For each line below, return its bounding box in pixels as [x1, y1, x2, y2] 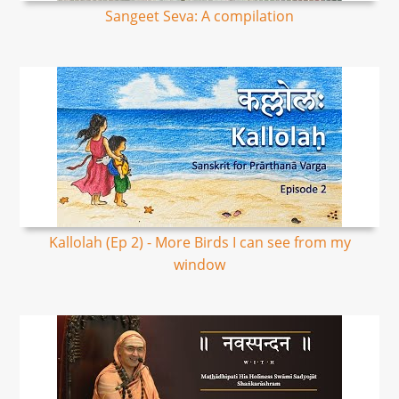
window [174, 255, 225, 274]
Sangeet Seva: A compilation [105, 6, 294, 26]
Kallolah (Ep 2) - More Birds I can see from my [48, 232, 351, 252]
